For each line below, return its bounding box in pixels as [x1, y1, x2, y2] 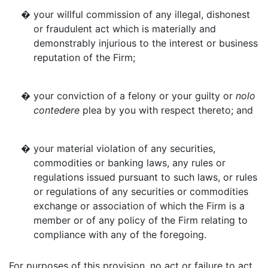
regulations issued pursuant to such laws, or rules [33, 171, 257, 183]
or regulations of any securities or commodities [33, 185, 248, 197]
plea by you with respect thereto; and [80, 104, 253, 116]
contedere [33, 104, 80, 116]
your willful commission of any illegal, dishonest [33, 8, 250, 20]
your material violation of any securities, [33, 142, 215, 154]
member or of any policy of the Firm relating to [33, 214, 248, 226]
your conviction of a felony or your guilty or [33, 90, 236, 102]
